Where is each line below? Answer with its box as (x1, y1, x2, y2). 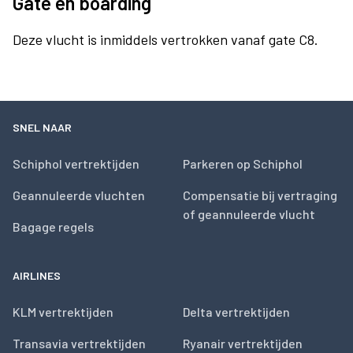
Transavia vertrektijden (13, 336, 146, 351)
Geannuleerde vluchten (13, 188, 145, 203)
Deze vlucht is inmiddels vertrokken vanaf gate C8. (13, 31, 318, 48)
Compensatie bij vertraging (183, 188, 337, 203)
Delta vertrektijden (183, 304, 290, 319)
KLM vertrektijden (13, 304, 113, 319)
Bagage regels (13, 219, 94, 234)
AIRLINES (13, 269, 61, 282)
